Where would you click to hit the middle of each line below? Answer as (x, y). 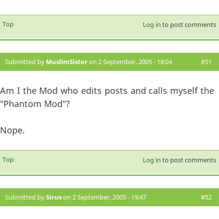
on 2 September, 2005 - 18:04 (130, 62)
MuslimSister (67, 62)
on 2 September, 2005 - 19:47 (104, 197)
